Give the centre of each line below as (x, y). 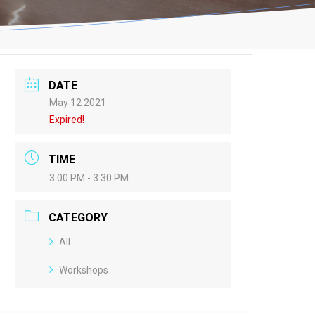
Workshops (84, 270)
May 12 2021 (78, 103)
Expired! (67, 120)
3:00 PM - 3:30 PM (89, 178)
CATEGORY (78, 217)
